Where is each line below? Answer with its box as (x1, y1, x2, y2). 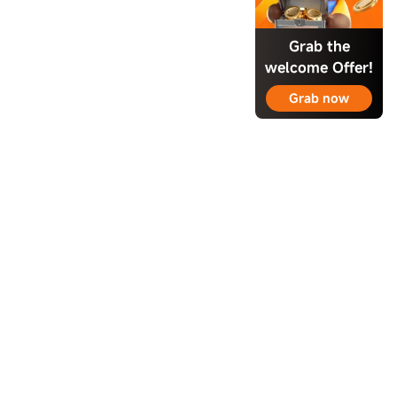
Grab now (289, 90, 349, 106)
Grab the (288, 36, 350, 56)
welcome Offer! (265, 58, 373, 77)
